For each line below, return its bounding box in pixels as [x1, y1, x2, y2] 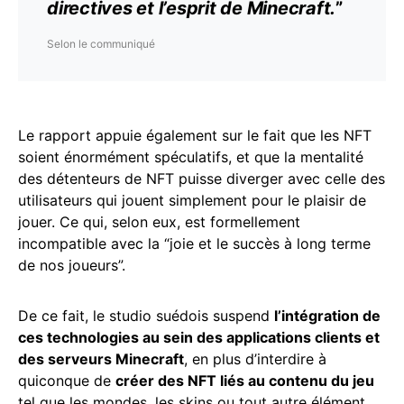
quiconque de [18, 372, 115, 390]
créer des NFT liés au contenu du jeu [115, 372, 374, 390]
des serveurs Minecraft [18, 350, 184, 368]
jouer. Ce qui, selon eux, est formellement [18, 213, 300, 231]
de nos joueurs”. [18, 256, 125, 274]
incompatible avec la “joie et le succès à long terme [18, 234, 371, 252]
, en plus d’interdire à [184, 350, 326, 368]
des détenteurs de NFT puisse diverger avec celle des [18, 170, 385, 188]
